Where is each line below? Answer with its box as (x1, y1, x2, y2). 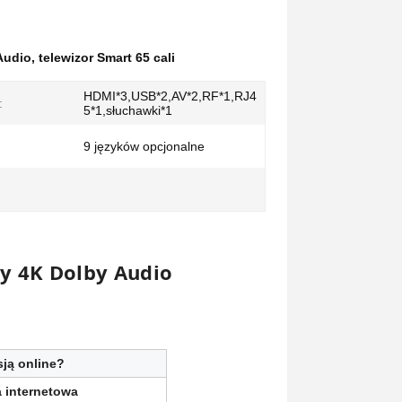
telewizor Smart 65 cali (39, 50, 175, 65)
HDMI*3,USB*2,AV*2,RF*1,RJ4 (83, 89, 257, 103)
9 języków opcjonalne (83, 139, 205, 153)
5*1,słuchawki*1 (83, 103, 172, 118)
